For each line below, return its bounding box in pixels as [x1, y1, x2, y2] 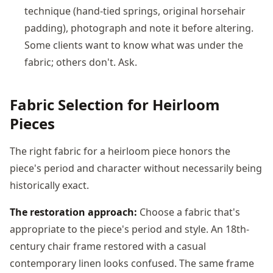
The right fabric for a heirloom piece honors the [10, 144, 230, 158]
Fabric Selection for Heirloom [10, 94, 220, 115]
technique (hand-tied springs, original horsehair [24, 4, 246, 18]
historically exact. [10, 178, 89, 192]
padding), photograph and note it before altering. [24, 21, 253, 35]
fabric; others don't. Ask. [24, 55, 137, 69]
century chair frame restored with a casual [10, 239, 206, 253]
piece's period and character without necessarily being [10, 161, 262, 175]
